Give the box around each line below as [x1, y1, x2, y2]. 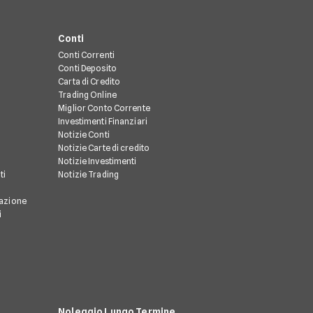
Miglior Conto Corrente [58, 103, 150, 114]
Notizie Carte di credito [58, 143, 150, 154]
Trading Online [58, 89, 117, 101]
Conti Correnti [58, 50, 115, 61]
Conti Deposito [58, 63, 117, 74]
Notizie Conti [58, 129, 110, 140]
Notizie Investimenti [58, 156, 137, 167]
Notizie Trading [58, 169, 119, 180]
